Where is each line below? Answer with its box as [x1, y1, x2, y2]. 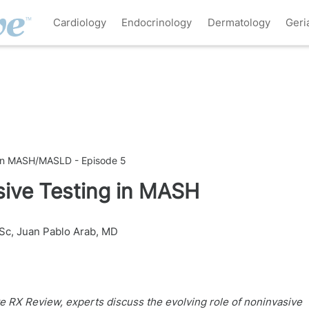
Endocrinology [121, 15, 192, 29]
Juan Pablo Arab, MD [17, 225, 118, 238]
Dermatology [207, 15, 270, 29]
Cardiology [52, 15, 106, 29]
